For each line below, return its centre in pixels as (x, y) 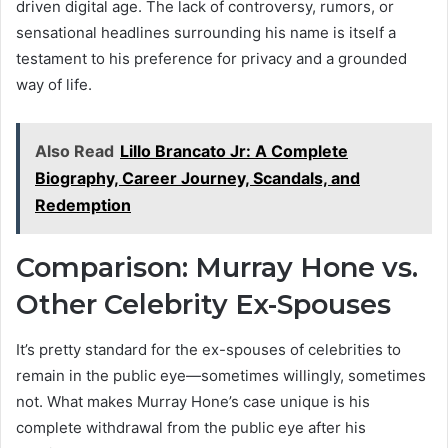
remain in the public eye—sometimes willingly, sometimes (221, 375)
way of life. (54, 85)
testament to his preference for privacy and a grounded (211, 59)
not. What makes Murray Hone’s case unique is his (193, 401)
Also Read (74, 151)
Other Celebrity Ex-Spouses (203, 305)
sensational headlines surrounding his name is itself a (206, 33)
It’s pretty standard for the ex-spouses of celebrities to (208, 349)
